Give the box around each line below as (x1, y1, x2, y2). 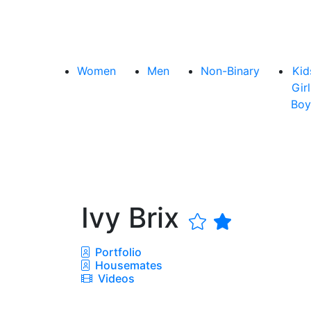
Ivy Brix (81, 200, 187, 235)
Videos (95, 271, 135, 285)
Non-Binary (201, 63, 260, 78)
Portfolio (92, 244, 142, 259)
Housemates (92, 258, 162, 272)
